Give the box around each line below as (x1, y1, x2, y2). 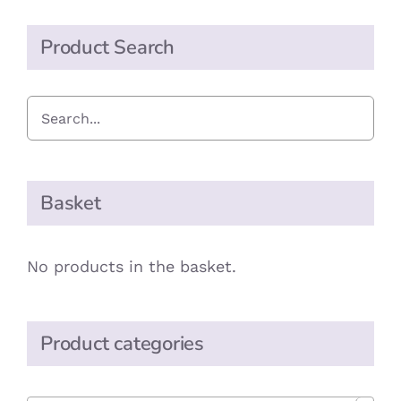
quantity (80, 54, 146, 73)
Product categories (40, 329, 205, 357)
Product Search (40, 34, 175, 62)
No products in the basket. (27, 256, 236, 276)
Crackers (80, 25, 148, 45)
